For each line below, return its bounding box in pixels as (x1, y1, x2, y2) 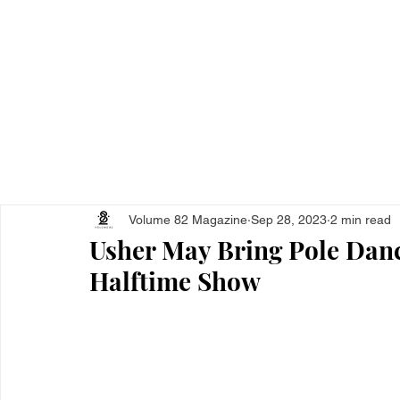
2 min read (330, 212, 391, 227)
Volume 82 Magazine (129, 212, 247, 227)
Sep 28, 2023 (251, 212, 327, 227)
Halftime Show (89, 264, 261, 297)
